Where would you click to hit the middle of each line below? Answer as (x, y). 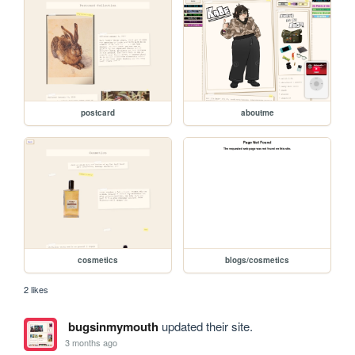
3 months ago (92, 343)
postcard (98, 113)
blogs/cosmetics (258, 260)
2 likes (36, 289)
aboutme (257, 113)
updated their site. (205, 326)
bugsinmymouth (113, 326)
